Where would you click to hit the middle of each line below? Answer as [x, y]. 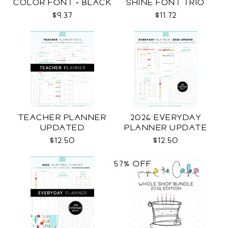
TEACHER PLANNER [62, 118]
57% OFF [133, 164]
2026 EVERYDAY [166, 118]
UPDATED [62, 128]
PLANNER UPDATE [166, 128]
